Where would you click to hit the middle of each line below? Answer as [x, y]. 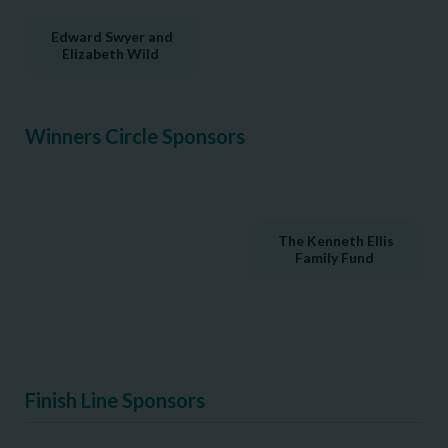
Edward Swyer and [112, 36]
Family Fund [336, 257]
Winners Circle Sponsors [135, 135]
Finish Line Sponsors [115, 399]
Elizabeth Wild [112, 53]
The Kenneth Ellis [336, 240]
